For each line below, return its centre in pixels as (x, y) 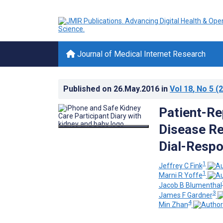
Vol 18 (181, 89)
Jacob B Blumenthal (190, 185)
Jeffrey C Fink (180, 166)
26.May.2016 (137, 89)
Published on (88, 89)
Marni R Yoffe (180, 175)
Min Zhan (173, 205)
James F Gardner (185, 195)
